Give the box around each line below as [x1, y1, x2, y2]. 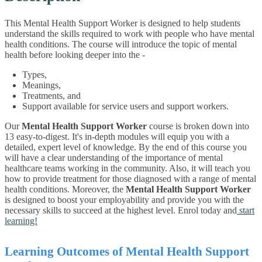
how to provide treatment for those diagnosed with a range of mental [5, 173, 256, 184]
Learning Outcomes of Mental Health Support [5, 244, 249, 258]
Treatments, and [22, 90, 81, 101]
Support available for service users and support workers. [22, 101, 229, 111]
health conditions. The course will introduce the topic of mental [5, 39, 237, 49]
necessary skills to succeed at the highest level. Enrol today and [5, 205, 237, 215]
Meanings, [22, 80, 61, 90]
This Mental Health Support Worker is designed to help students [5, 18, 240, 28]
